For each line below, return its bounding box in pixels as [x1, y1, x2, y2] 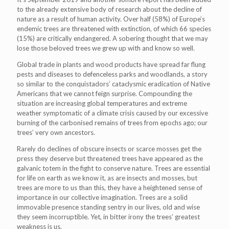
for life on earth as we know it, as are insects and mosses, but [17, 174, 197, 182]
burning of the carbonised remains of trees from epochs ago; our [17, 119, 208, 127]
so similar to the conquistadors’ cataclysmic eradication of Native [17, 80, 210, 88]
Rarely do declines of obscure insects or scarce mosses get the [17, 145, 201, 153]
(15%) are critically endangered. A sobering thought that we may [17, 34, 208, 42]
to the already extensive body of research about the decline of [17, 5, 202, 13]
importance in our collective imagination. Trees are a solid [17, 193, 188, 201]
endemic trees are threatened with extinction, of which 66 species [17, 25, 211, 33]
